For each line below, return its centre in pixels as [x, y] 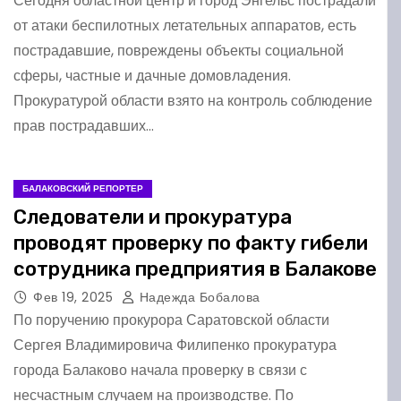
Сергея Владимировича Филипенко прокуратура [175, 345]
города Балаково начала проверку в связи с [160, 370]
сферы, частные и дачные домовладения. [152, 76]
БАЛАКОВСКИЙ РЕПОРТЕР [83, 188]
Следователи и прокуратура [153, 217]
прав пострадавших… [84, 126]
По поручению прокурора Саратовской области [171, 320]
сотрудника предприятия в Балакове [195, 269]
